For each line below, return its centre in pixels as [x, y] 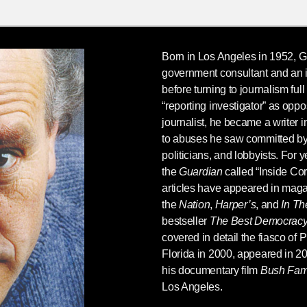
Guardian [201, 171]
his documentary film [211, 270]
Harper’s [235, 204]
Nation [195, 204]
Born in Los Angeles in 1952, [230, 56]
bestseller [186, 221]
